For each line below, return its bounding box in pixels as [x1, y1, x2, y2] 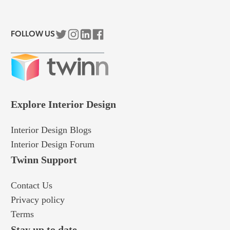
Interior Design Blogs [10, 125, 91, 136]
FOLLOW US [10, 30, 55, 39]
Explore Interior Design [10, 99, 116, 110]
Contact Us [10, 180, 52, 191]
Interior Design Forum [10, 139, 94, 150]
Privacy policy [10, 195, 65, 205]
